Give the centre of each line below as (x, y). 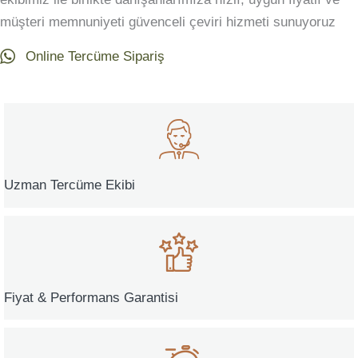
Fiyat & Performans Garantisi (91, 297)
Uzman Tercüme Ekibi (70, 185)
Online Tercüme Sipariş (95, 56)
